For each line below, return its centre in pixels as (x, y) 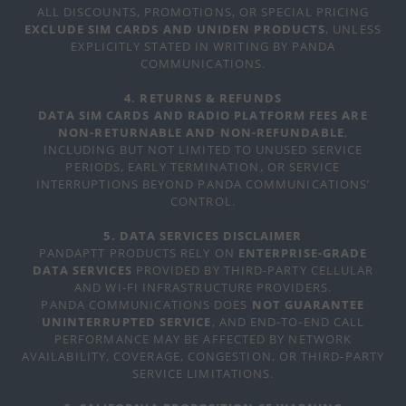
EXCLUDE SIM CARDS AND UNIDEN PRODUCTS (175, 29)
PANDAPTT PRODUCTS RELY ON (138, 253)
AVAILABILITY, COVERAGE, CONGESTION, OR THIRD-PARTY (203, 356)
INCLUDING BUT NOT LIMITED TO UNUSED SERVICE (203, 150)
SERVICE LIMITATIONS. (203, 373)
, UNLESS (353, 29)
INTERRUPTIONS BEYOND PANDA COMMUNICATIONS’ (203, 184)
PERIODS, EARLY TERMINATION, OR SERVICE (203, 167)
